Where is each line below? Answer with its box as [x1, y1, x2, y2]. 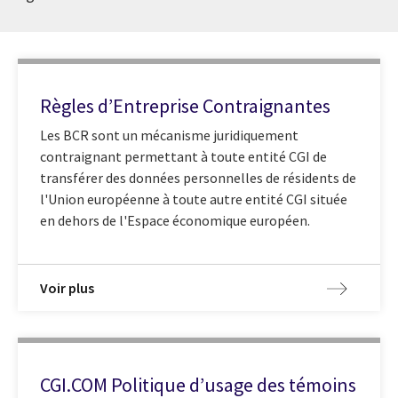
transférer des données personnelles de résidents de [40, 169, 356, 187]
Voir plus [40, 279, 94, 298]
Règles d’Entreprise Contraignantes [40, 92, 330, 118]
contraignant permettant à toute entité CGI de [40, 147, 327, 166]
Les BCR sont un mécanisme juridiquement [40, 126, 298, 145]
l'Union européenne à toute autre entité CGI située [40, 190, 347, 209]
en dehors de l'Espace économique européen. [40, 211, 310, 230]
